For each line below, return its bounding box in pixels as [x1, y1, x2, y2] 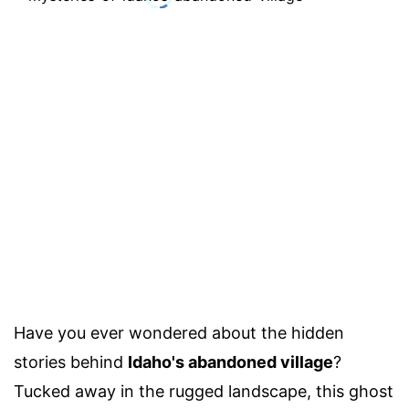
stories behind [14, 352, 128, 372]
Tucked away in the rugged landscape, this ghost [14, 382, 393, 401]
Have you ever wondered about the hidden [14, 323, 344, 342]
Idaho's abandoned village [128, 352, 333, 372]
